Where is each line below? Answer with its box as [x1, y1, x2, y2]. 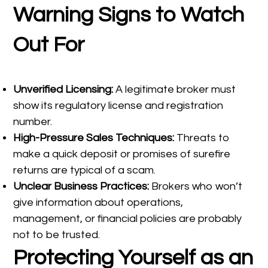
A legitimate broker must [115, 84, 236, 96]
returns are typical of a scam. [13, 165, 156, 176]
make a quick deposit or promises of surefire [13, 148, 231, 160]
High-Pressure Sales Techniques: [13, 132, 175, 144]
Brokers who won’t [149, 181, 243, 193]
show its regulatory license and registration [13, 100, 224, 112]
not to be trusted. [13, 229, 100, 241]
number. [13, 116, 53, 128]
